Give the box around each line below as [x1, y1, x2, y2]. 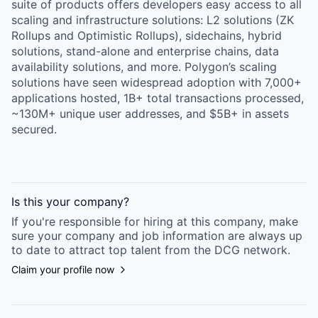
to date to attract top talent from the [11, 243, 211, 257]
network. [240, 243, 290, 257]
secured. [11, 122, 57, 136]
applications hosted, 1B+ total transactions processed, [11, 91, 304, 105]
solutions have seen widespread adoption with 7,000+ [11, 75, 302, 89]
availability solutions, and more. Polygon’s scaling [11, 60, 277, 74]
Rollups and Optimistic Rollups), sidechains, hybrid [11, 28, 282, 43]
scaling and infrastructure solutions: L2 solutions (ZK [11, 13, 294, 27]
